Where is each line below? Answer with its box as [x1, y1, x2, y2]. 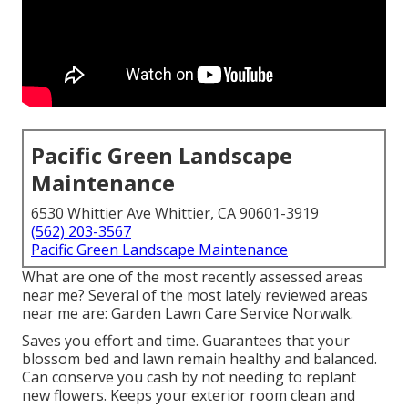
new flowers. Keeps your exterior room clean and [22, 385, 355, 406]
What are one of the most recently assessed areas [22, 267, 363, 288]
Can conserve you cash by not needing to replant [22, 367, 356, 388]
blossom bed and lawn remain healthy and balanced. [22, 349, 377, 370]
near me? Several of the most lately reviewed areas [22, 285, 368, 306]
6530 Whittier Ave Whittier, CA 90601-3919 [31, 203, 319, 224]
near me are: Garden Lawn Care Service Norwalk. [22, 303, 353, 324]
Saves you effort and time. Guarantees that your [22, 331, 350, 352]
